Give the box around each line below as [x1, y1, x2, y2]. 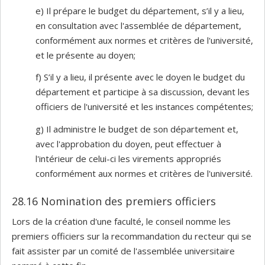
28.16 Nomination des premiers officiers [12, 193, 216, 208]
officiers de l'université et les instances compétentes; [35, 101, 253, 112]
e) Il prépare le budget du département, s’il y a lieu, [35, 4, 244, 17]
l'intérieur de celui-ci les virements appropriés [35, 152, 221, 164]
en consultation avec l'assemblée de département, [35, 19, 241, 31]
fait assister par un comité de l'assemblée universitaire [12, 245, 235, 257]
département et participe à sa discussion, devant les [35, 86, 250, 98]
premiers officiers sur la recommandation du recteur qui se [12, 230, 251, 242]
